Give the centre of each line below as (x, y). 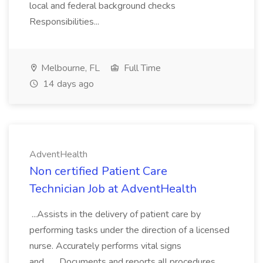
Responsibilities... (65, 22)
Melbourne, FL (69, 68)
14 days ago (67, 84)
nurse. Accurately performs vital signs (105, 246)
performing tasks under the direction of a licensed (129, 230)
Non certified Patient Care (98, 171)
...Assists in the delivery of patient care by (115, 214)
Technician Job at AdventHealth (113, 189)
